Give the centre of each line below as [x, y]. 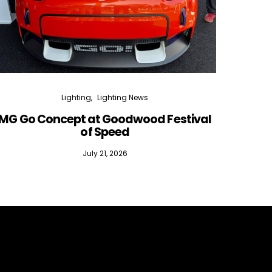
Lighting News [123, 97]
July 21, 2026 [105, 153]
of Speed [105, 132]
